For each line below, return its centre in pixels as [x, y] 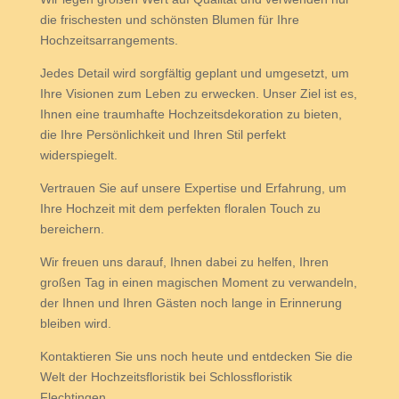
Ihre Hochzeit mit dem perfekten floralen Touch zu [180, 208]
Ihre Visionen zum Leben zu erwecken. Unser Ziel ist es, [198, 94]
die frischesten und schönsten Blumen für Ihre [169, 20]
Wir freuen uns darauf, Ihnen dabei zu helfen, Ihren [184, 262]
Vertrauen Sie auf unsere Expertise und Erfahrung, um [193, 188]
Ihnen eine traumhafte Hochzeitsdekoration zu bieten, [191, 114]
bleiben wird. [75, 323]
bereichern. [72, 229]
